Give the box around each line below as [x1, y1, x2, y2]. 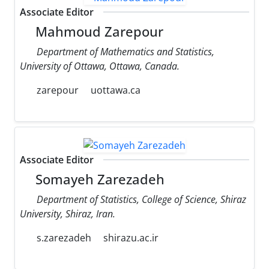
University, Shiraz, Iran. [20, 207, 115, 221]
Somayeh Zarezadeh [32, 171, 165, 189]
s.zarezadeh [34, 231, 91, 245]
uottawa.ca [91, 83, 141, 97]
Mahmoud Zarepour [32, 23, 164, 41]
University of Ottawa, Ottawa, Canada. [20, 59, 180, 73]
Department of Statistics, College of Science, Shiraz [37, 193, 246, 207]
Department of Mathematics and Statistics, [37, 45, 214, 59]
